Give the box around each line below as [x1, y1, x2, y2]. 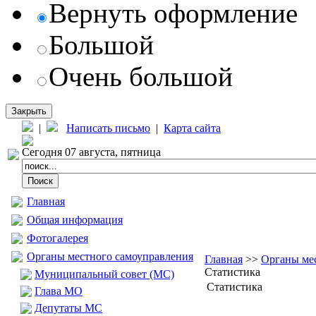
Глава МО [35, 285, 83, 297]
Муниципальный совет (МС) [35, 268, 174, 280]
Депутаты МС [35, 302, 102, 314]
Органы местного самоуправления [27, 250, 193, 262]
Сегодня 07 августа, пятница [22, 146, 161, 158]
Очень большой [49, 61, 233, 92]
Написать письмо [66, 122, 150, 134]
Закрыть [11, 106, 47, 116]
